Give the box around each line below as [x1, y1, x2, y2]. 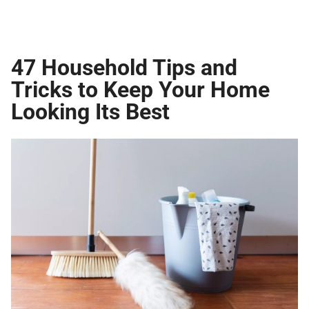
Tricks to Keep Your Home [11, 73, 270, 103]
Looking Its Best [11, 95, 170, 126]
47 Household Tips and [11, 51, 237, 81]
